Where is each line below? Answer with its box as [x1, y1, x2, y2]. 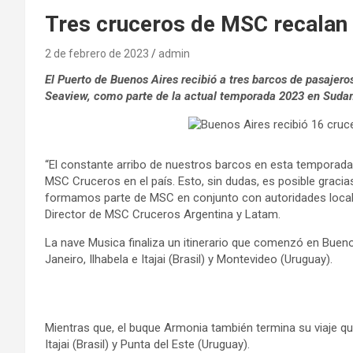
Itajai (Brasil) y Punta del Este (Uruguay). [45, 336, 250, 351]
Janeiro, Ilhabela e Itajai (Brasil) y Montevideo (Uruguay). [45, 251, 333, 266]
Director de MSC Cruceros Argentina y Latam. [45, 206, 281, 221]
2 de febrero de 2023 [45, 46, 149, 60]
